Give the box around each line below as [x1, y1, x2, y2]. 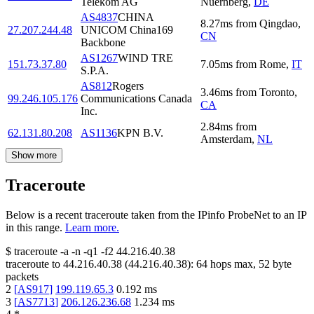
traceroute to [6, 258, 60, 271]
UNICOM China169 [81, 23, 173, 36]
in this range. [6, 221, 62, 234]
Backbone [81, 36, 125, 48]
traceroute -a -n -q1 [14, 245, 98, 258]
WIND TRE [118, 51, 173, 64]
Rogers [112, 79, 144, 92]
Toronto [259, 86, 294, 98]
